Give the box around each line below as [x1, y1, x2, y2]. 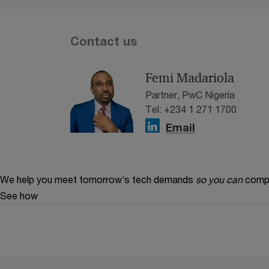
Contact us [70, 34, 137, 48]
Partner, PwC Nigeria [145, 89, 235, 100]
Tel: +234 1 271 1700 [145, 103, 237, 115]
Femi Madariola [145, 70, 234, 86]
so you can [196, 174, 243, 185]
